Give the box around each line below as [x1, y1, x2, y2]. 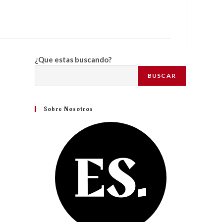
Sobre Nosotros [44, 104, 93, 113]
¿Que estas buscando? [35, 55, 111, 64]
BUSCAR [147, 71, 176, 79]
